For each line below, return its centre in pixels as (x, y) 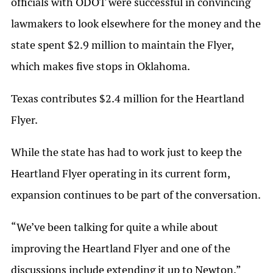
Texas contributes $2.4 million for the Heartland (128, 99)
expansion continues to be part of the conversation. (136, 195)
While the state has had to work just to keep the (126, 152)
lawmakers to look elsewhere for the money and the (136, 24)
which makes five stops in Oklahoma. (101, 66)
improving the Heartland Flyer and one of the (121, 249)
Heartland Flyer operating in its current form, (120, 174)
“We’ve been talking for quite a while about (115, 227)
